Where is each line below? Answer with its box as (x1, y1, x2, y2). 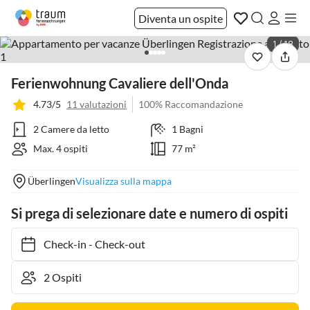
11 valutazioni (66, 98, 127, 110)
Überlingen (28, 175, 75, 187)
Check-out (88, 237, 138, 250)
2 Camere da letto (33, 123, 109, 135)
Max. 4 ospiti (33, 143, 88, 154)
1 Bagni (171, 123, 203, 135)
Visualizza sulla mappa (75, 175, 172, 187)
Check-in (37, 237, 80, 250)
